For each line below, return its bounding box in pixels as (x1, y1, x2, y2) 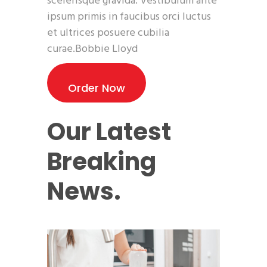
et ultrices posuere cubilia (47, 24, 169, 42)
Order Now (68, 80, 125, 96)
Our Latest (47, 115, 171, 149)
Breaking (47, 145, 156, 179)
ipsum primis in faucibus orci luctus (47, 8, 211, 26)
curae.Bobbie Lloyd (47, 41, 138, 58)
